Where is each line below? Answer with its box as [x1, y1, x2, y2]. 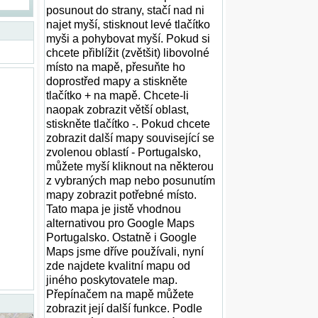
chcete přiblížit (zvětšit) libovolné [46, 47, 209, 59]
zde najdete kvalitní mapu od [46, 260, 190, 272]
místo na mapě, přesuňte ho [46, 61, 185, 73]
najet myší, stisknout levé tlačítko [46, 18, 210, 31]
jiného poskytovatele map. [46, 274, 177, 286]
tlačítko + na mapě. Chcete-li [46, 89, 189, 102]
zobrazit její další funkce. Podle [46, 302, 202, 314]
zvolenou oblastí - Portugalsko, [46, 146, 201, 158]
